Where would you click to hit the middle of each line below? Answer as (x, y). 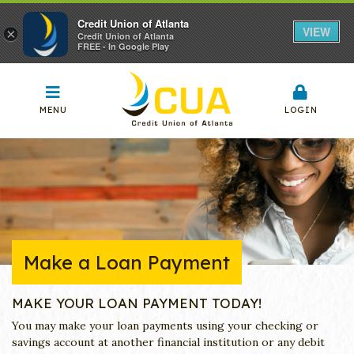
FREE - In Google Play (123, 47)
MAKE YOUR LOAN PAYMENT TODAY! (137, 303)
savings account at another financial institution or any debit (168, 342)
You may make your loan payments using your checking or (165, 325)
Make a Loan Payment (127, 263)
